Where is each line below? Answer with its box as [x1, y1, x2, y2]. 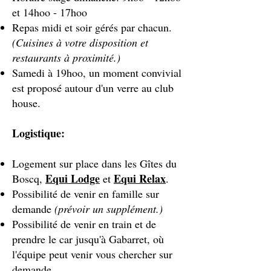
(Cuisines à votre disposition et [12, 35, 148, 50]
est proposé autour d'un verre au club [12, 80, 174, 95]
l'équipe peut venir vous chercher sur [12, 247, 172, 261]
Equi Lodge [45, 171, 100, 186]
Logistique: [12, 125, 65, 141]
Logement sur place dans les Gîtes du [12, 156, 177, 171]
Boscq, [12, 171, 45, 186]
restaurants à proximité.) [12, 50, 120, 65]
